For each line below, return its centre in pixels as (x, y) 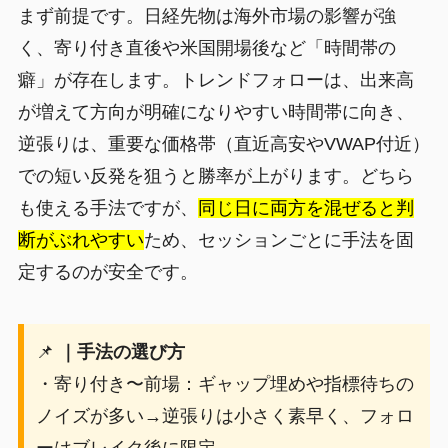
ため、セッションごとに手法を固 (278, 239)
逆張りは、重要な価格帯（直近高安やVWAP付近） (223, 143)
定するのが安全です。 (107, 271)
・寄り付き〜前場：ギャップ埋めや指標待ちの (224, 383)
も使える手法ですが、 (107, 207)
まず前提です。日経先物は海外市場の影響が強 (206, 15)
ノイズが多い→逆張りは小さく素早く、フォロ (224, 415)
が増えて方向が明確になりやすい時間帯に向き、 (215, 111)
